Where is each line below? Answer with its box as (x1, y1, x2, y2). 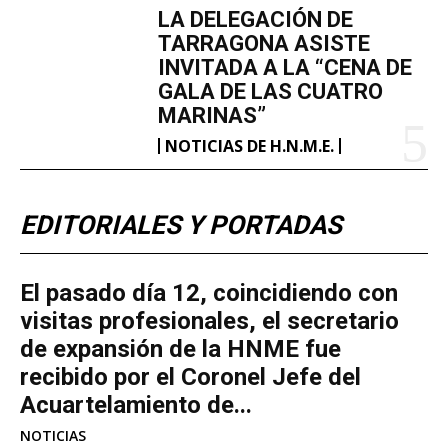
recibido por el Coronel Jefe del (20, 362, 361, 391)
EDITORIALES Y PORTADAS (20, 209, 342, 240)
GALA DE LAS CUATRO (158, 78, 384, 104)
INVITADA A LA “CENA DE (158, 54, 413, 80)
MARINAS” (158, 102, 267, 128)
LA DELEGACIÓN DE (158, 6, 359, 32)
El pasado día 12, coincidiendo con (20, 278, 398, 307)
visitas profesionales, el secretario (20, 306, 399, 335)
